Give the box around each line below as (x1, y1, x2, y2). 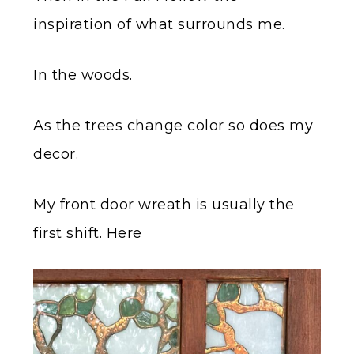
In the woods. (33, 66, 133, 85)
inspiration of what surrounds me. (33, 16, 285, 34)
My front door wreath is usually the (33, 196, 295, 214)
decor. (33, 145, 78, 164)
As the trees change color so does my (33, 117, 313, 135)
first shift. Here (33, 224, 142, 243)
